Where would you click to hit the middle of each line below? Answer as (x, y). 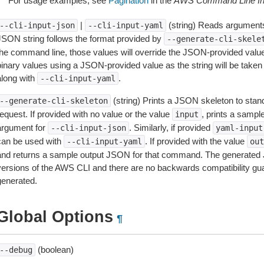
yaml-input (239, 128)
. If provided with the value (196, 141)
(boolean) (54, 250)
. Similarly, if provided (171, 128)
